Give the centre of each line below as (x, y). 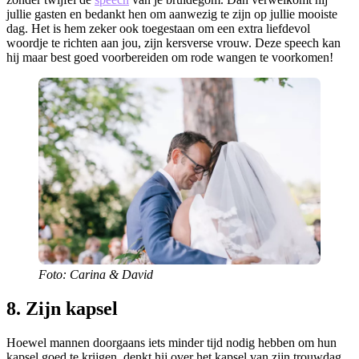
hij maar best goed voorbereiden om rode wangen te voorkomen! (170, 58)
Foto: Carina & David (96, 274)
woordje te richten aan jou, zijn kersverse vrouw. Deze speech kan (173, 43)
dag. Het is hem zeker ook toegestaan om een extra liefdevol (158, 29)
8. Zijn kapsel (62, 308)
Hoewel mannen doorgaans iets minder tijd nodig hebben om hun (171, 342)
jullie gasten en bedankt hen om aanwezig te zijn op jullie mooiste (172, 14)
